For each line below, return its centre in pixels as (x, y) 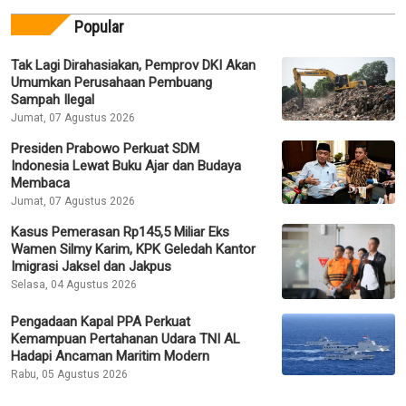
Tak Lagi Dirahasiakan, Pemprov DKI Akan (133, 65)
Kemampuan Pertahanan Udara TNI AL (126, 339)
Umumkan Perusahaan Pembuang (111, 82)
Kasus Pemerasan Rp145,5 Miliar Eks (120, 232)
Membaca (40, 183)
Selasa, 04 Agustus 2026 (74, 284)
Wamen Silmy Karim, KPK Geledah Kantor (133, 249)
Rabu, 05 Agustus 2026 (69, 375)
